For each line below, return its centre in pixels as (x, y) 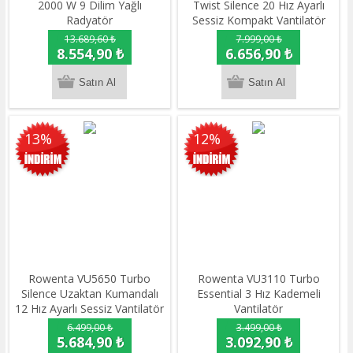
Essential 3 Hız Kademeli (258, 294)
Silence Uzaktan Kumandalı (89, 294)
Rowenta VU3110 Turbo (258, 279)
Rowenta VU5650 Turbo (90, 279)
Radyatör (90, 20)
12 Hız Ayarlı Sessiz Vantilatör (90, 309)
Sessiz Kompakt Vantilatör (258, 20)
